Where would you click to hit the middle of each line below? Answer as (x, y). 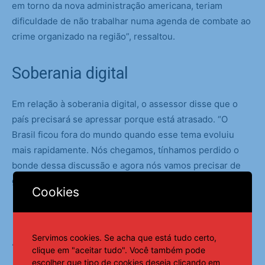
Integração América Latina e (110, 218)
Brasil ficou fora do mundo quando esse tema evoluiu (123, 135)
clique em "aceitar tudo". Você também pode (119, 250)
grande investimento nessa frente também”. (103, 181)
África (33, 240)
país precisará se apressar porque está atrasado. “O (120, 119)
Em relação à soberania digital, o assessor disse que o (125, 104)
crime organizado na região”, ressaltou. (93, 37)
